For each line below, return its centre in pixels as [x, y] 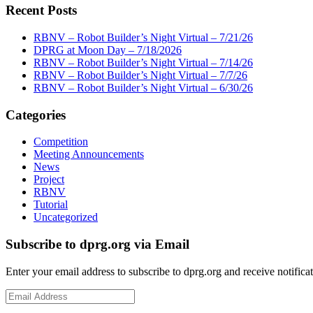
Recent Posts [41, 10]
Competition [61, 142]
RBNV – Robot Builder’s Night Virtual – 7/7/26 [140, 75]
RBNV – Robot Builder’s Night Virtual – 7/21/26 [143, 37]
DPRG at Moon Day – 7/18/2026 [108, 50]
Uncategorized [66, 217]
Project [49, 180]
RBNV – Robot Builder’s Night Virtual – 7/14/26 [143, 62]
